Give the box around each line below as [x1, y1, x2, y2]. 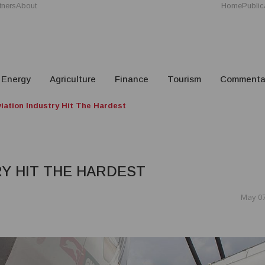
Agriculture [50, 74, 96, 85]
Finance [115, 74, 148, 85]
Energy [1, 74, 31, 85]
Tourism [167, 74, 201, 85]
